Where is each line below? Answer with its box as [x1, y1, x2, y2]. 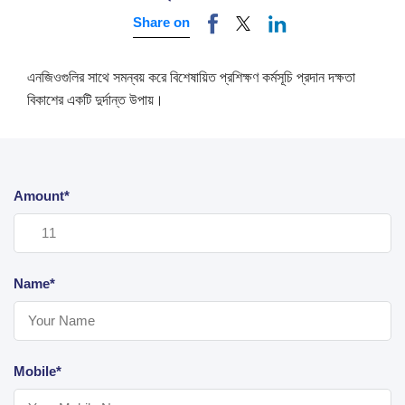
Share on [132, 14, 190, 31]
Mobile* [14, 363, 61, 379]
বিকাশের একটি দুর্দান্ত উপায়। [27, 91, 164, 108]
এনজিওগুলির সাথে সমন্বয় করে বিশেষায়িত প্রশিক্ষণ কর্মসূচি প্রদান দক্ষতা [27, 69, 355, 85]
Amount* [14, 187, 70, 203]
